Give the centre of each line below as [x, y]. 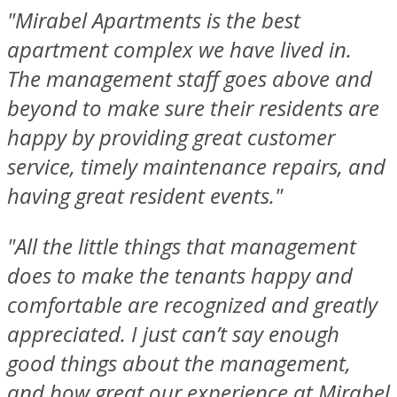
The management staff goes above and [190, 79]
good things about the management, [179, 363]
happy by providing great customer [171, 137]
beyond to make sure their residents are [193, 108]
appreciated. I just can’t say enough [173, 334]
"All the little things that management [182, 246]
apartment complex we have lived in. [179, 50]
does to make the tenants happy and [180, 276]
